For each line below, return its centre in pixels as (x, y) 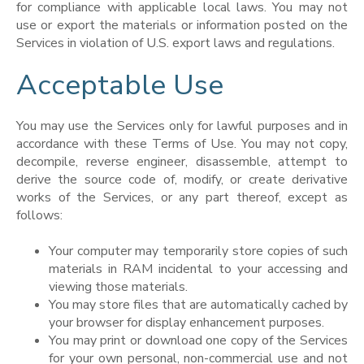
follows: (39, 215)
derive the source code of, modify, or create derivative (182, 179)
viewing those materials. (118, 286)
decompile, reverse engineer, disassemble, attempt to (182, 161)
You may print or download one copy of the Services (198, 340)
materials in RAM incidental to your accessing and (198, 269)
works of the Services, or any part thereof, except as (182, 197)
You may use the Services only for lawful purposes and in (182, 126)
